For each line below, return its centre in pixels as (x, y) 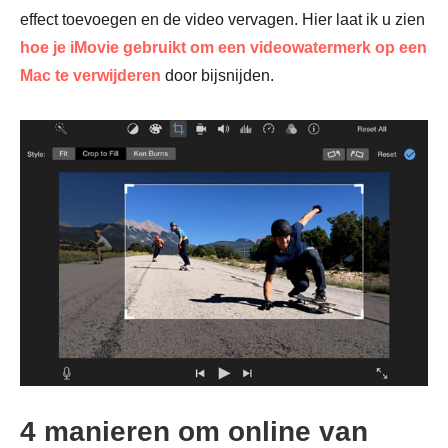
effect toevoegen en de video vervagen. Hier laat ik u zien (222, 19)
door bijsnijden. (217, 75)
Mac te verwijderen (90, 75)
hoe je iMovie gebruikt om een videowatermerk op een (223, 47)
